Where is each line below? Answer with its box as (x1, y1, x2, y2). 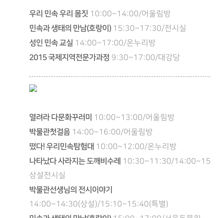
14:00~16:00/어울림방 (72, 128, 153, 136)
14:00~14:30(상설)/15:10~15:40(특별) (29, 200, 168, 208)
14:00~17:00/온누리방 (75, 39, 156, 47)
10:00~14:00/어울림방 (90, 10, 171, 18)
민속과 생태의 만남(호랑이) (29, 24, 111, 33)
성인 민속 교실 (29, 38, 73, 47)
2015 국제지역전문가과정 (29, 53, 109, 62)
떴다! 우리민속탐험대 (29, 142, 94, 151)
